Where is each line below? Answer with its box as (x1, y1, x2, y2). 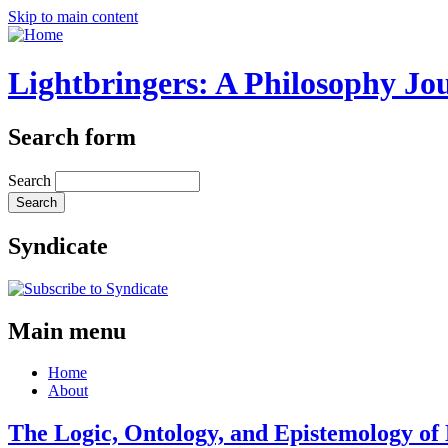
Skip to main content (8, 8, 138, 25)
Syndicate (8, 232, 108, 259)
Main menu (8, 317, 126, 344)
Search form (8, 123, 136, 150)
